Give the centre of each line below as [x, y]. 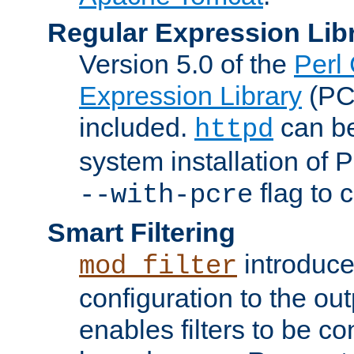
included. [137, 127]
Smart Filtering [141, 232]
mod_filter [158, 266]
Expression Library [190, 95]
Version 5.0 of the [186, 64]
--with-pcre [166, 195]
